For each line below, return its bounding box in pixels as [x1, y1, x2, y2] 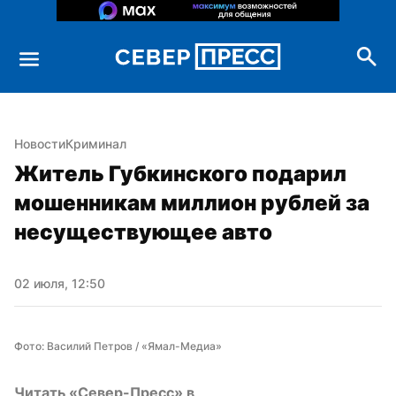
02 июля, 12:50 [14, 275, 105, 291]
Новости [14, 135, 65, 151]
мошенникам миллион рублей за [14, 189, 369, 216]
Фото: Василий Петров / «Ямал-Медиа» [14, 339, 222, 353]
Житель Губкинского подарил [14, 160, 346, 187]
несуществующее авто [14, 218, 272, 245]
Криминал [65, 135, 126, 151]
